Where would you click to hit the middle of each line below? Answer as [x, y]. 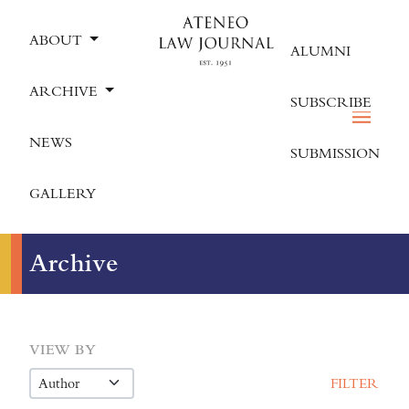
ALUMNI [320, 51]
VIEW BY [63, 350]
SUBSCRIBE [331, 102]
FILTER [354, 383]
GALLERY [63, 194]
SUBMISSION [335, 153]
